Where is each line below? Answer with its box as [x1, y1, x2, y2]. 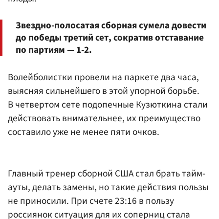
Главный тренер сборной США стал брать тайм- [8, 167, 205, 181]
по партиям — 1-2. [16, 43, 92, 57]
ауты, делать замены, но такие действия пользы [8, 180, 209, 195]
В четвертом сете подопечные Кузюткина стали [8, 97, 208, 111]
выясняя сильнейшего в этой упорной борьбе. [8, 84, 199, 98]
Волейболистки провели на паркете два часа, [8, 70, 199, 84]
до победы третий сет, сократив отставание [16, 30, 204, 44]
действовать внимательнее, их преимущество [8, 111, 200, 125]
